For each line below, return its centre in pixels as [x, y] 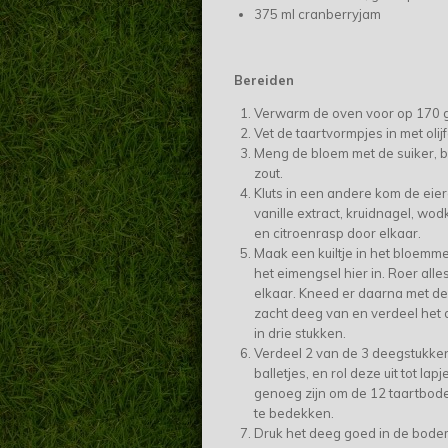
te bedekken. [293, 413]
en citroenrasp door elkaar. [337, 233]
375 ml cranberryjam [317, 14]
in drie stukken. [301, 333]
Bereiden [264, 80]
